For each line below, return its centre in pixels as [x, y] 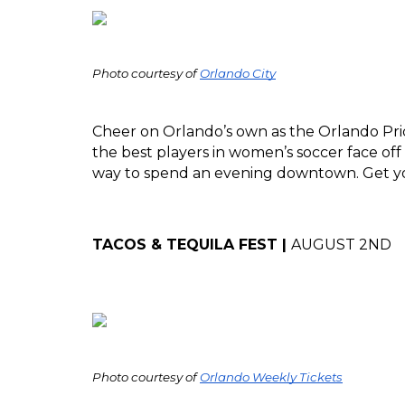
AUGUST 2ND [341, 245]
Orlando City [238, 73]
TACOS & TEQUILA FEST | [192, 245]
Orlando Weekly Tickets [271, 377]
